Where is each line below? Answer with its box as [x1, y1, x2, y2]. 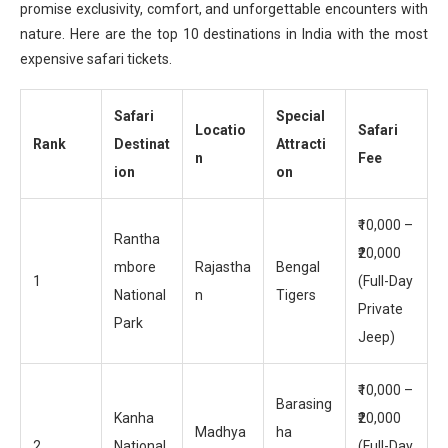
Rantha [114, 231, 160, 248]
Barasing [276, 396, 332, 413]
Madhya [195, 424, 246, 441]
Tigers [276, 287, 316, 304]
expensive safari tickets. [20, 51, 172, 68]
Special [276, 108, 325, 125]
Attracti [276, 136, 326, 153]
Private [358, 301, 403, 318]
